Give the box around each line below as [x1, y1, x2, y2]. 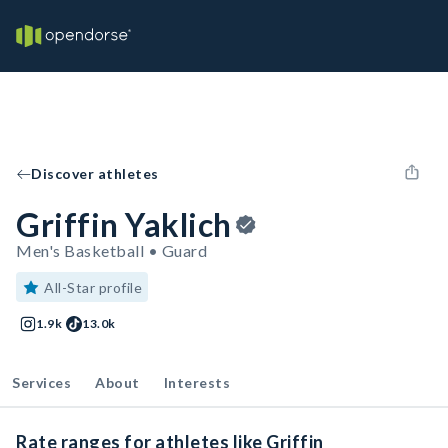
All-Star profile [44, 279, 142, 296]
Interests [163, 374, 230, 391]
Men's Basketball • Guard [16, 241, 207, 260]
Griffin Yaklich [16, 205, 232, 244]
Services [12, 374, 71, 391]
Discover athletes [31, 165, 159, 182]
